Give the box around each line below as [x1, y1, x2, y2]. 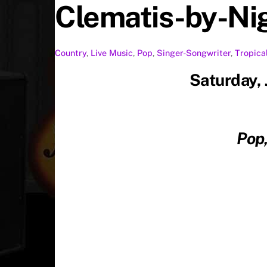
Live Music [91, 48, 133, 58]
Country [55, 48, 86, 58]
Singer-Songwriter [157, 48, 231, 58]
